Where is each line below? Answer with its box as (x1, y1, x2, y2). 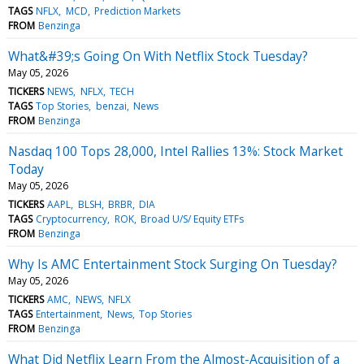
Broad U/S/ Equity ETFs (140, 211, 244, 226)
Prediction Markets (93, 3, 180, 18)
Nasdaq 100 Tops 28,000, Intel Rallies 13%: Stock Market (8, 141, 343, 160)
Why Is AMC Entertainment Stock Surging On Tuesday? (8, 254, 337, 273)
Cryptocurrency (36, 211, 108, 226)
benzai (95, 98, 127, 113)
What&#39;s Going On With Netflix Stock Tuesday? (8, 46, 308, 65)
